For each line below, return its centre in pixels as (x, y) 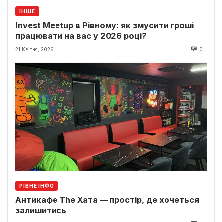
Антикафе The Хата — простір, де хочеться (107, 200)
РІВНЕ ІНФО (37, 186)
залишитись (41, 210)
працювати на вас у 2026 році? (81, 35)
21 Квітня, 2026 (34, 49)
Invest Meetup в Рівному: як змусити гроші (105, 25)
